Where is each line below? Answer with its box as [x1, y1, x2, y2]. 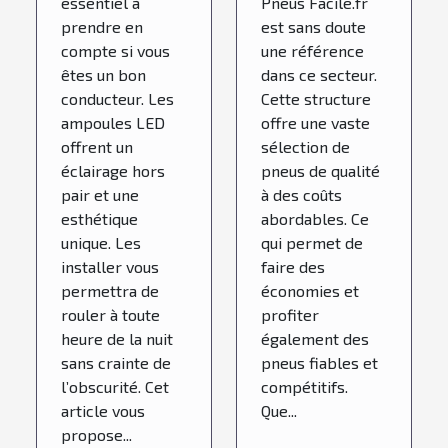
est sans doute [261, 16, 366, 36]
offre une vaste [261, 112, 370, 132]
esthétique [61, 208, 138, 228]
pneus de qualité [261, 160, 380, 180]
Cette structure [261, 88, 371, 108]
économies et [261, 280, 359, 300]
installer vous [61, 256, 159, 276]
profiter [261, 304, 319, 324]
